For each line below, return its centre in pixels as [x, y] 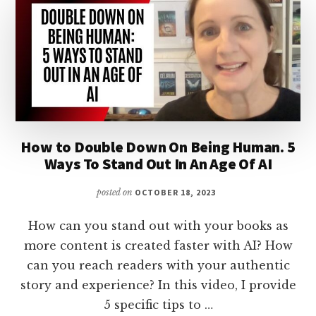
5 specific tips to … [158, 305]
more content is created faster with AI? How [158, 246]
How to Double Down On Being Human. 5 [158, 147]
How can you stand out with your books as [158, 226]
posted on [116, 193]
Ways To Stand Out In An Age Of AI [158, 164]
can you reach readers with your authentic [158, 266]
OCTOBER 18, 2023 [175, 193]
